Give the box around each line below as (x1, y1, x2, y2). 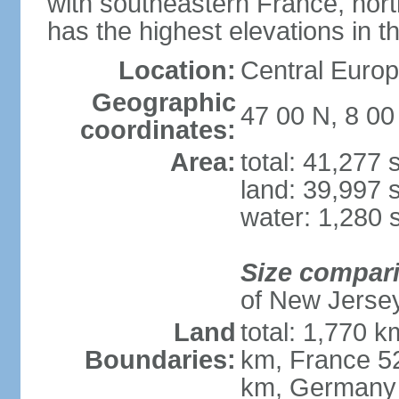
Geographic (91, 88, 236, 117)
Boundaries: (84, 346, 236, 374)
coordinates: (79, 116, 236, 144)
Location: (118, 56, 236, 85)
